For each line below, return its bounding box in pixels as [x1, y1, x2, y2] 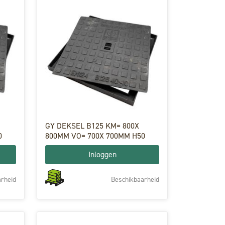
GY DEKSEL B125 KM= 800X [45, 121, 139, 131]
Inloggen [88, 149, 117, 160]
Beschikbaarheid [111, 174, 159, 184]
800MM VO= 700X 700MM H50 [45, 131, 145, 141]
